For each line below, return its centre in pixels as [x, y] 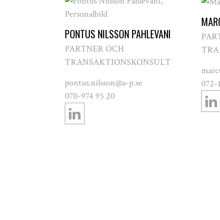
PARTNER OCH [94, 49]
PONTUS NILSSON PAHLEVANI [118, 34]
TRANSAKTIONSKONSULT [118, 62]
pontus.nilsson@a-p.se [104, 83]
